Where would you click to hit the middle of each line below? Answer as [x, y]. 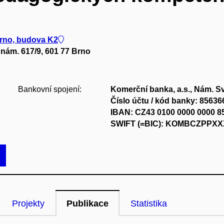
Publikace [87, 203]
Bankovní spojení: [49, 89]
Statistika [149, 203]
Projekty [28, 203]
